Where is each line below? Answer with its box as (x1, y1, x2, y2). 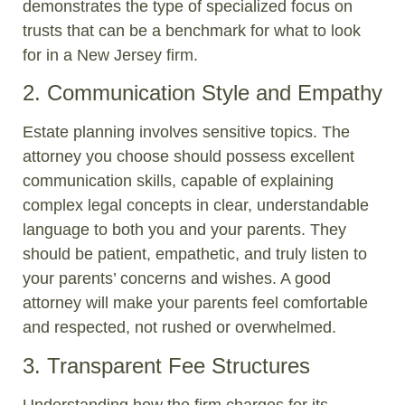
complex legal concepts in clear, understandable (23, 196, 369, 215)
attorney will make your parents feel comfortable (23, 294, 368, 313)
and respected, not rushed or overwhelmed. (23, 318, 336, 337)
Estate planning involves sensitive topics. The (23, 123, 350, 142)
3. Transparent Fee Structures (23, 353, 310, 378)
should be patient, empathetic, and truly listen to (23, 245, 367, 264)
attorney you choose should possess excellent (23, 147, 354, 166)
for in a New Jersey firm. (23, 45, 198, 64)
